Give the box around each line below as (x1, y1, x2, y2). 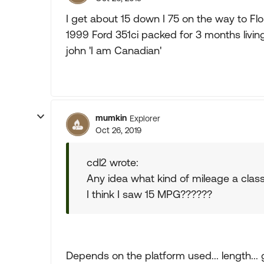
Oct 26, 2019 (95, 126, 141, 135)
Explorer (130, 113, 160, 123)
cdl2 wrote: (87, 156, 138, 169)
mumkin (95, 113, 127, 123)
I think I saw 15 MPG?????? (87, 188, 212, 200)
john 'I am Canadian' (66, 44, 161, 57)
